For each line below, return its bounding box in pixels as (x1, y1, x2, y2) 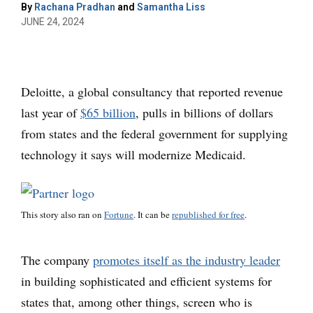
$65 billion (80, 104, 136, 121)
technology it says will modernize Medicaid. (21, 146, 246, 163)
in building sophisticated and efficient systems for (21, 272, 272, 289)
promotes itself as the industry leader (93, 252, 280, 268)
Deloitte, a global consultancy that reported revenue (21, 83, 283, 100)
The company (21, 252, 93, 268)
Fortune (104, 208, 133, 221)
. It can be (133, 208, 172, 221)
